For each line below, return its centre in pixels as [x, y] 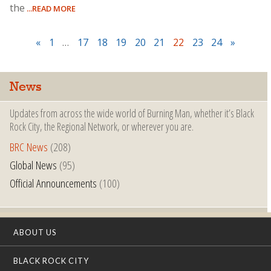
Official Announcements [53, 183]
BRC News [29, 147]
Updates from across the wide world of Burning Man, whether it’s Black [132, 113]
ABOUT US [35, 233]
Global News [33, 165]
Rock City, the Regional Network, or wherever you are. [102, 127]
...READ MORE [50, 8]
